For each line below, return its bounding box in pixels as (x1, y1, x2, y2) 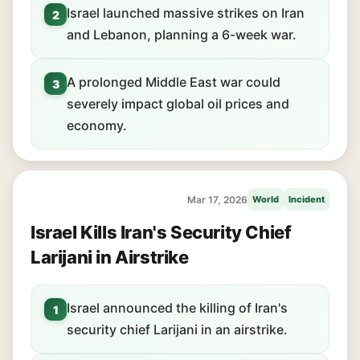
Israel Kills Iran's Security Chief (31, 222, 292, 243)
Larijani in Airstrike (31, 247, 189, 268)
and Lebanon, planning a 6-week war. (67, 27, 297, 43)
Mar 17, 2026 (187, 193, 247, 206)
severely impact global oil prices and (67, 96, 289, 112)
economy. (67, 117, 127, 133)
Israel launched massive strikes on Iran (67, 5, 305, 21)
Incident (288, 194, 325, 205)
